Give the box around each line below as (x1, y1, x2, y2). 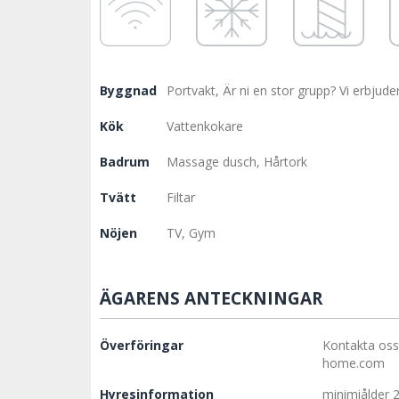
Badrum (100, 153, 150, 171)
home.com (322, 354, 385, 372)
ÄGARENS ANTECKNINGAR (100, 287, 322, 311)
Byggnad (100, 82, 157, 100)
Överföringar (100, 337, 183, 354)
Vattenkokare (167, 118, 243, 135)
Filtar (167, 189, 195, 207)
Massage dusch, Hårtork (167, 153, 307, 171)
